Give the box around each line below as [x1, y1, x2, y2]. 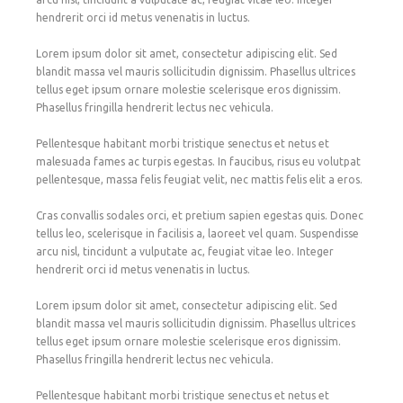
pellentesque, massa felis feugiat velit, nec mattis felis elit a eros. [36, 173, 363, 185]
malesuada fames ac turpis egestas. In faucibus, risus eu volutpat [36, 155, 361, 167]
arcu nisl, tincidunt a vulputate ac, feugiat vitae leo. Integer [36, 245, 334, 257]
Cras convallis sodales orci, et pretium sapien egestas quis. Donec [36, 209, 363, 221]
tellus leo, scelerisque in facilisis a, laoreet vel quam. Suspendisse [36, 227, 359, 239]
